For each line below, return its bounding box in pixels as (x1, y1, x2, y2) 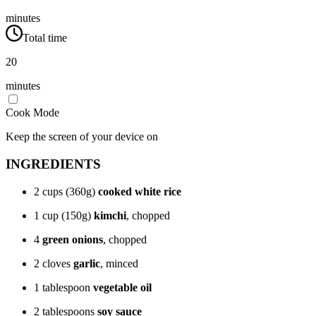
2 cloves (34, 257, 73, 269)
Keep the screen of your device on (6, 130, 158, 143)
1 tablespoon (34, 281, 93, 293)
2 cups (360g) (34, 185, 98, 197)
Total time (23, 32, 67, 44)
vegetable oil (93, 281, 152, 293)
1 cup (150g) (34, 209, 94, 221)
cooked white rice (98, 185, 181, 197)
